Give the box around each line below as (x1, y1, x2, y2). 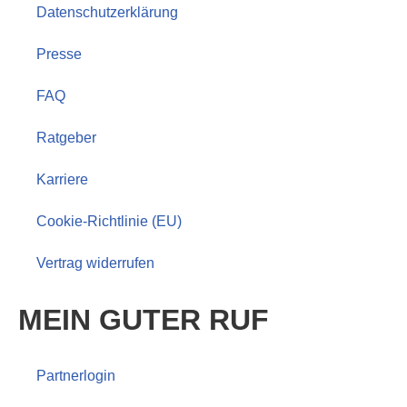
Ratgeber (36, 130, 96, 146)
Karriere (36, 172, 88, 188)
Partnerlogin (36, 368, 115, 384)
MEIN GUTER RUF (18, 303, 269, 337)
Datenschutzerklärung (36, 5, 178, 21)
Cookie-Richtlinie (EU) (36, 213, 182, 230)
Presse (36, 46, 82, 63)
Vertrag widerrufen (36, 255, 154, 272)
